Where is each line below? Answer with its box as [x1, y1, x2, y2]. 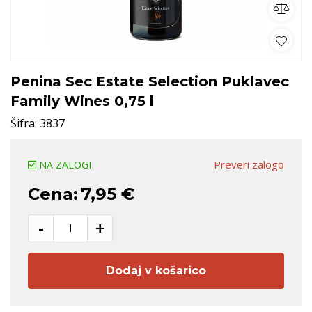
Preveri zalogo [214, 157, 284, 172]
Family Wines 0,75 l [10, 92, 154, 109]
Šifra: [10, 115, 40, 131]
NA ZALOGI [39, 157, 91, 171]
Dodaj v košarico [106, 263, 206, 277]
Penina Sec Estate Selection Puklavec [10, 72, 289, 90]
